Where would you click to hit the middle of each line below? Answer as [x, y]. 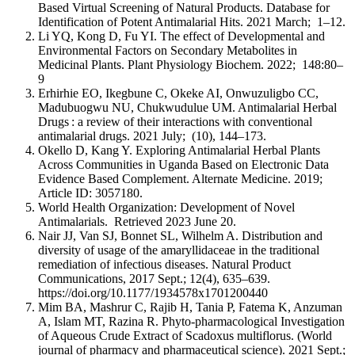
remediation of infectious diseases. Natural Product [164, 264]
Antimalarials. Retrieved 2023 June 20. [137, 221]
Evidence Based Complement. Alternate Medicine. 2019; [180, 178]
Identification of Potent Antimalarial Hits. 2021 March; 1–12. [192, 21]
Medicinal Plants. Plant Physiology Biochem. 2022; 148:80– [191, 64]
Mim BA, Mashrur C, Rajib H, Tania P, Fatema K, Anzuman [190, 307]
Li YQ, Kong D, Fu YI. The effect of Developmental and [181, 36]
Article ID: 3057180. [90, 193]
